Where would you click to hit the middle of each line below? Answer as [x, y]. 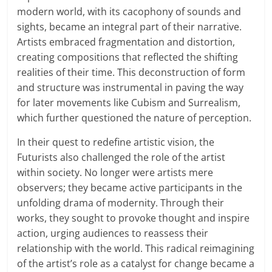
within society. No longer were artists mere [115, 173]
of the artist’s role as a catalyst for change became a [136, 264]
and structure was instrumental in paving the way [131, 88]
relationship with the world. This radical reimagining [136, 249]
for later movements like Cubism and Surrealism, [129, 103]
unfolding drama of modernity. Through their [121, 203]
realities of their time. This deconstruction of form [131, 73]
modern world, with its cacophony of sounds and [129, 12]
